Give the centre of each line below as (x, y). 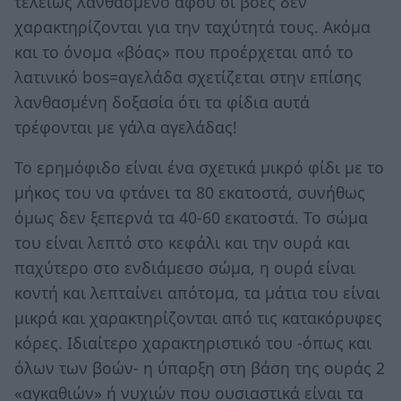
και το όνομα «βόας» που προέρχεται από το (184, 51)
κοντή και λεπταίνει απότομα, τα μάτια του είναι (197, 293)
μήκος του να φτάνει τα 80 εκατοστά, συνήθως (190, 193)
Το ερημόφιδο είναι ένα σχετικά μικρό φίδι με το (199, 168)
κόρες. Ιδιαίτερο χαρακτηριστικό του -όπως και (193, 343)
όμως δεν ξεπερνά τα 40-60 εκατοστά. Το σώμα (191, 218)
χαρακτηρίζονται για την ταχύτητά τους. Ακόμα (192, 26)
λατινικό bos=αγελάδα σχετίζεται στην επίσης (188, 77)
